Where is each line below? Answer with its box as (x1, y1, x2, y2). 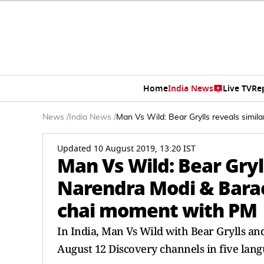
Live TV (222, 82, 252, 95)
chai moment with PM (57, 196, 257, 225)
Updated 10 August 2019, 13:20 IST (57, 143, 196, 155)
